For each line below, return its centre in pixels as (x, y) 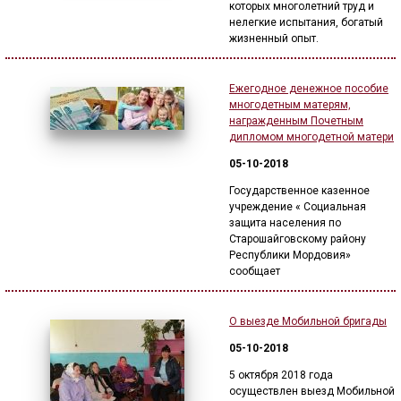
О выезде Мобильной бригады (308, 321)
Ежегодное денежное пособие (309, 89)
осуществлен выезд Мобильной (312, 391)
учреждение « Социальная (298, 207)
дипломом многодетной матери (311, 137)
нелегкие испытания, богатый (306, 22)
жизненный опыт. (274, 38)
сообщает (255, 271)
